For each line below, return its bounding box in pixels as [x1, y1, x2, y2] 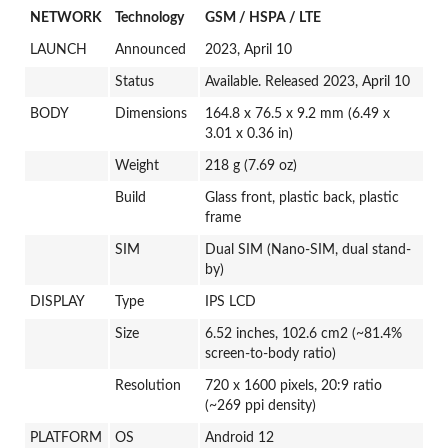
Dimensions [115, 106, 188, 122]
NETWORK [30, 10, 103, 26]
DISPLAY [30, 294, 86, 310]
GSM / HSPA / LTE [205, 10, 322, 26]
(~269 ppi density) [205, 398, 317, 414]
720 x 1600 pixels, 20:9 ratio [205, 378, 383, 394]
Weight [115, 158, 160, 174]
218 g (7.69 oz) [205, 158, 298, 174]
